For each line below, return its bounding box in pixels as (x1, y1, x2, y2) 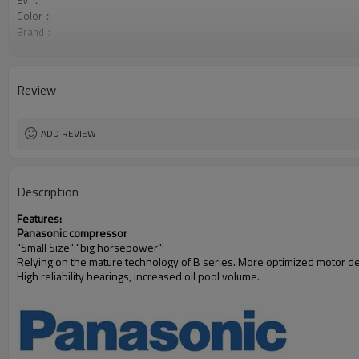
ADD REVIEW (41, 126, 96, 141)
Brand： (17, 24, 54, 40)
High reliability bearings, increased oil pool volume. (17, 268, 260, 284)
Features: (17, 210, 62, 227)
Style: (17, 40, 42, 56)
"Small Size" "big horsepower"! (17, 239, 164, 256)
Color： (17, 8, 53, 24)
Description (17, 182, 79, 201)
